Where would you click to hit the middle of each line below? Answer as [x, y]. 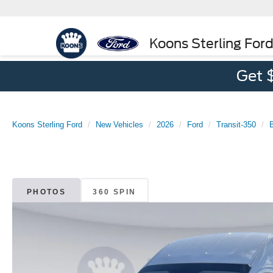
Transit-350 [236, 125]
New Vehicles [119, 125]
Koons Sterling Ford [47, 125]
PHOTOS [46, 192]
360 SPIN [115, 192]
